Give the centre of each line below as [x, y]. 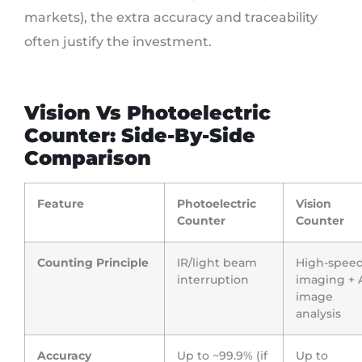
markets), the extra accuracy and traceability [171, 18]
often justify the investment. [118, 42]
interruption [213, 280]
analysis [318, 314]
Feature [61, 204]
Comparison [88, 158]
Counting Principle [93, 263]
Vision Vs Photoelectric [147, 113]
